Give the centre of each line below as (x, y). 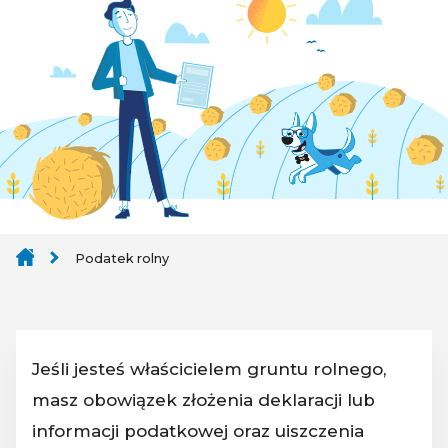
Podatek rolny (121, 259)
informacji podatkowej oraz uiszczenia (198, 430)
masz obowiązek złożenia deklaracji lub (203, 399)
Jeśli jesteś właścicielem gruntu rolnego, (209, 368)
